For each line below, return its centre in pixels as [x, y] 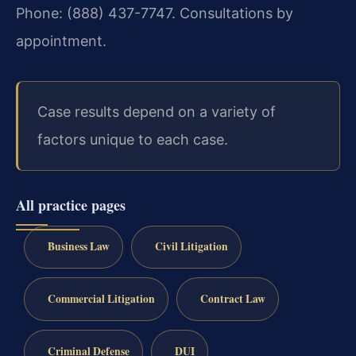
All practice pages [71, 205]
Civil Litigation [191, 247]
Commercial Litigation [101, 299]
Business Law [78, 247]
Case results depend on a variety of [157, 112]
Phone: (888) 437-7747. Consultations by [155, 14]
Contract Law [232, 299]
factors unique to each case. [133, 140]
